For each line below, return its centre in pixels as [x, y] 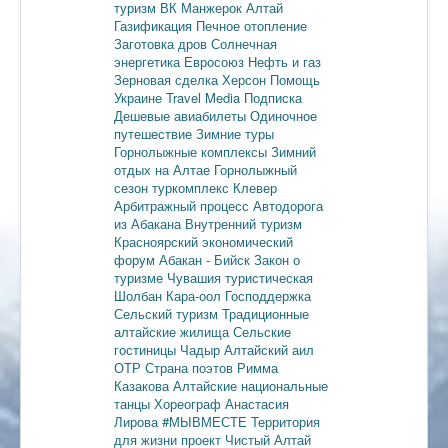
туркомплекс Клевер [214, 187]
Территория [285, 421]
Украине [140, 97]
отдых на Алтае [164, 169]
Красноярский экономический [203, 241]
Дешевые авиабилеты [182, 115]
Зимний [293, 151]
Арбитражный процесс [183, 205]
